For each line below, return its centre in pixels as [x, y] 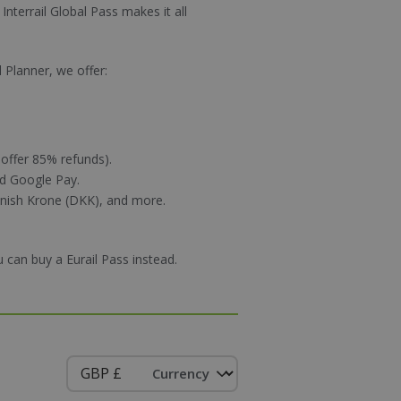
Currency [181, 373]
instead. [153, 259]
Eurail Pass [98, 259]
